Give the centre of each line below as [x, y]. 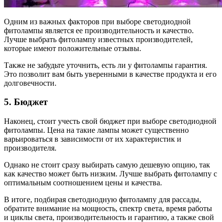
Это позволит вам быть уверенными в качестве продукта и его [110, 74]
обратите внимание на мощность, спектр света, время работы [108, 208]
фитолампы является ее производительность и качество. [99, 30]
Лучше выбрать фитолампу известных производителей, [98, 39]
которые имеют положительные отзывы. [73, 48]
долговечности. [30, 83]
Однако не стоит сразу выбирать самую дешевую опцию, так [107, 165]
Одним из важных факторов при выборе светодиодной [97, 21]
